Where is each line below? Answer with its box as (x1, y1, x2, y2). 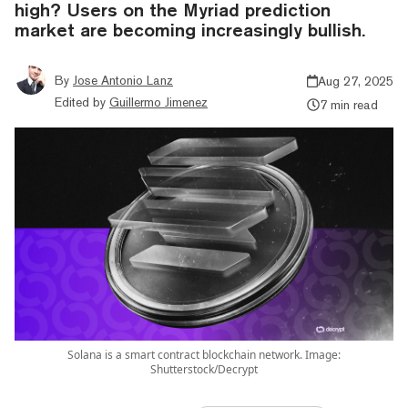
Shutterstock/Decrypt (150, 361, 258, 377)
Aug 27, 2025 (318, 73, 393, 88)
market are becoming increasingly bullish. (15, 18, 365, 40)
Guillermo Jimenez (109, 94, 208, 109)
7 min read (319, 97, 378, 112)
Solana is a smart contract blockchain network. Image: (67, 346, 341, 362)
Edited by (55, 94, 106, 109)
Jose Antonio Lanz (73, 72, 173, 87)
